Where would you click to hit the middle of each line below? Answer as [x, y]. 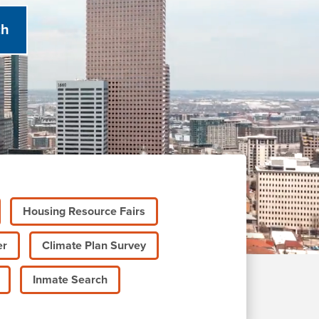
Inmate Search [70, 280]
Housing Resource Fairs [84, 211]
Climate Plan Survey [94, 246]
